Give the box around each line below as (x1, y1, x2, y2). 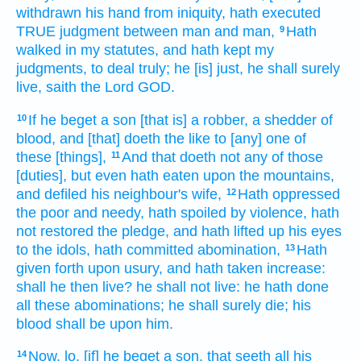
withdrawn (16, 4, 81, 21)
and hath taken (167, 259, 263, 276)
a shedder (252, 111, 317, 128)
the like (164, 130, 210, 147)
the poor (16, 204, 69, 221)
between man (123, 23, 210, 39)
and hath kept (163, 41, 251, 58)
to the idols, (16, 241, 90, 258)
